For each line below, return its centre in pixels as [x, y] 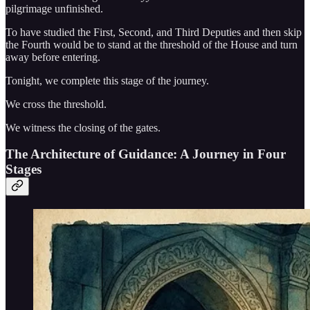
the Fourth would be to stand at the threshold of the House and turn [152, 44]
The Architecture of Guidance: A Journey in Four [146, 154]
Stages [24, 170]
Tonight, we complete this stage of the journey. [107, 80]
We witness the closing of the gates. [83, 127]
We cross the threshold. [56, 104]
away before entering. [53, 57]
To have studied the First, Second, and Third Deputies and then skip [154, 32]
